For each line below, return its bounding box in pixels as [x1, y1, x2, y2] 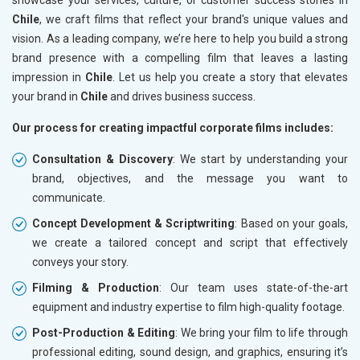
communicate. [32, 190, 105, 204]
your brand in [12, 89, 80, 103]
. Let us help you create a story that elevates [112, 70, 349, 84]
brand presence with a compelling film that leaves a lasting [12, 51, 348, 64]
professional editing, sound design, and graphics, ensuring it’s [32, 345, 348, 358]
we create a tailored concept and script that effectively [32, 235, 348, 249]
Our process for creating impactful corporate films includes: [12, 121, 333, 134]
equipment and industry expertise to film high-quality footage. [32, 300, 345, 313]
